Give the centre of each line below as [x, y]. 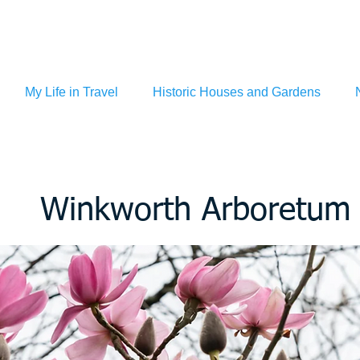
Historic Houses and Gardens [237, 92]
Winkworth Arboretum [196, 211]
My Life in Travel [72, 92]
